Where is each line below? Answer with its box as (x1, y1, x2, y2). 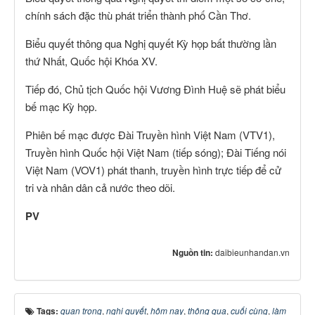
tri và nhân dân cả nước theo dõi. (25, 180, 175, 195)
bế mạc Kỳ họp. (25, 99, 97, 114)
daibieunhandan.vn (215, 246, 290, 258)
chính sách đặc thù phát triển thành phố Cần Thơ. (25, 8, 251, 22)
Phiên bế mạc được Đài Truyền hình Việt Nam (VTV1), (25, 127, 275, 142)
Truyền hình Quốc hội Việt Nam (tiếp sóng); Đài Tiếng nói (25, 145, 286, 160)
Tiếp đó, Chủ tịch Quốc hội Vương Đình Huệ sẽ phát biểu (25, 82, 285, 96)
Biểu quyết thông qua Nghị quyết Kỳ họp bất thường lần (25, 36, 276, 51)
